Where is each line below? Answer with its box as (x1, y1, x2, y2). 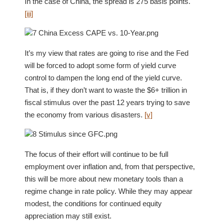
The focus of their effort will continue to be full (25, 150, 168, 158)
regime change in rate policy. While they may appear (25, 187, 192, 195)
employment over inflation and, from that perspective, (25, 162, 195, 171)
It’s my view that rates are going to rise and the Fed (25, 49, 188, 57)
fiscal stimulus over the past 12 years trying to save (25, 98, 190, 107)
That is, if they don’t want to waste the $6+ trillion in (25, 86, 187, 94)
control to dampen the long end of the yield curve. (25, 74, 182, 82)
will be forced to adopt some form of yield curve (25, 61, 176, 70)
